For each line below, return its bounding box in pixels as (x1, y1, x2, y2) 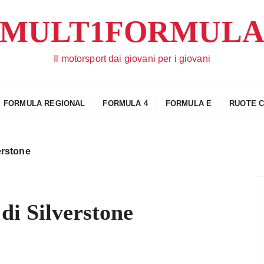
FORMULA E (165, 99, 212, 108)
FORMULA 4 (103, 99, 148, 108)
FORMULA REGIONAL (4, 99, 85, 108)
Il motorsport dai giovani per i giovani (54, 54, 210, 64)
